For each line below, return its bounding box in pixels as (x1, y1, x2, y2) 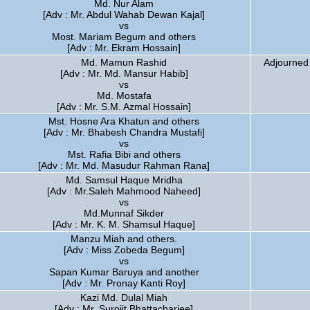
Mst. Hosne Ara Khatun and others (48, 116, 199, 127)
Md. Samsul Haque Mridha (65, 174, 183, 185)
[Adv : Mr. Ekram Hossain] (67, 42, 181, 53)
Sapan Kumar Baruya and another (48, 266, 199, 277)
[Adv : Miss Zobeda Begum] (63, 244, 185, 255)
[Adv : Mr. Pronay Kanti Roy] (62, 277, 185, 289)
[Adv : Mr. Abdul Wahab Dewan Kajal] (43, 9, 205, 20)
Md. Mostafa (96, 90, 152, 101)
